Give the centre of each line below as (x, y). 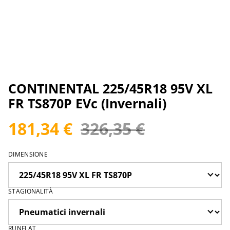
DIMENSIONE (28, 155)
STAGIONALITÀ (31, 191)
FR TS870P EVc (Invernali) (87, 103)
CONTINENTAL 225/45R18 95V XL (110, 89)
